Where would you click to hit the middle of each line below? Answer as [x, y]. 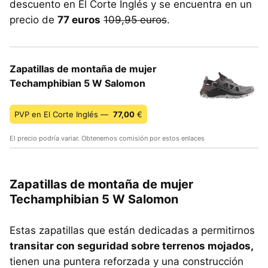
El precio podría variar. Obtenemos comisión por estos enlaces [107, 138]
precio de [33, 20]
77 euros [79, 20]
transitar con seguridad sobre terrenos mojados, [132, 246]
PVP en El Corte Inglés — [63, 115]
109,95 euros [135, 20]
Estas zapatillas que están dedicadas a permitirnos [132, 231]
